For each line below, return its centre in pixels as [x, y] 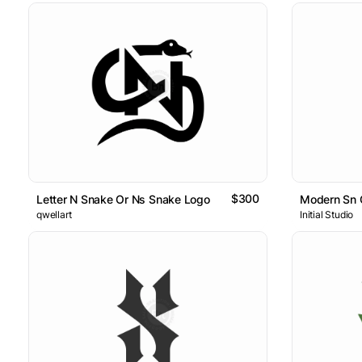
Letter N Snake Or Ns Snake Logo [123, 199]
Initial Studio [327, 214]
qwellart [54, 214]
